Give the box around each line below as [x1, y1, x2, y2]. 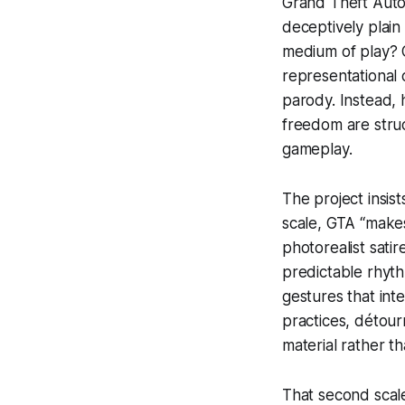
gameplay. [282, 140, 353, 159]
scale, [282, 214, 326, 233]
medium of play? [282, 42, 398, 61]
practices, [282, 312, 355, 331]
